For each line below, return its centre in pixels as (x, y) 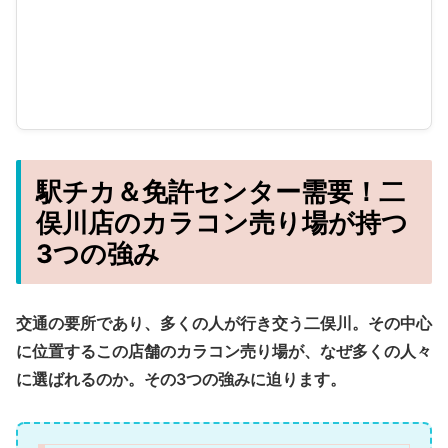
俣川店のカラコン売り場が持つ (222, 222)
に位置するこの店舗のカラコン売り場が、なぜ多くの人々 (224, 350)
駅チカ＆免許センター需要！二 (220, 191)
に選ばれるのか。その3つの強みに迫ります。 (181, 378)
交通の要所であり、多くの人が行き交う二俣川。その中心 (224, 322)
